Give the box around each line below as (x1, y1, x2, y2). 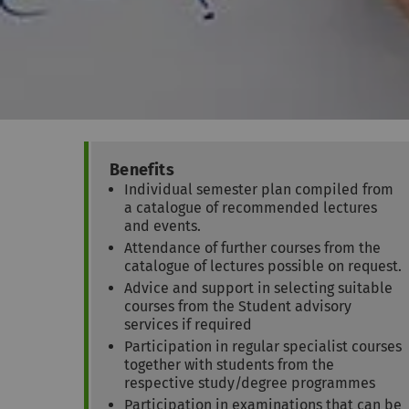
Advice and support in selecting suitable (124, 279, 393, 298)
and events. (124, 217, 201, 236)
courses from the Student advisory (124, 298, 351, 316)
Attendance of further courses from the (124, 239, 381, 257)
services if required (124, 316, 252, 334)
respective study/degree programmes (124, 374, 375, 393)
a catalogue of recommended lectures (124, 199, 377, 217)
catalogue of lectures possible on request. (124, 257, 402, 276)
